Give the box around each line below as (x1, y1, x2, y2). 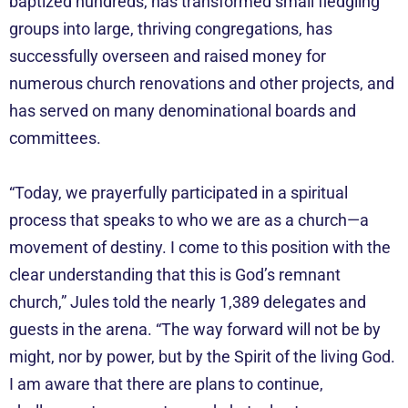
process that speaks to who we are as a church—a (9, 209, 369, 229)
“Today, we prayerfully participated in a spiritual (9, 182, 348, 202)
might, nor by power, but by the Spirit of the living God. (9, 346, 395, 366)
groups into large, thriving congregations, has (9, 18, 332, 38)
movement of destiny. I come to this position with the (9, 237, 391, 257)
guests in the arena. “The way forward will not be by (9, 319, 381, 339)
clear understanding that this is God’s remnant (9, 264, 341, 284)
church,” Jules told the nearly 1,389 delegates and (9, 291, 366, 311)
